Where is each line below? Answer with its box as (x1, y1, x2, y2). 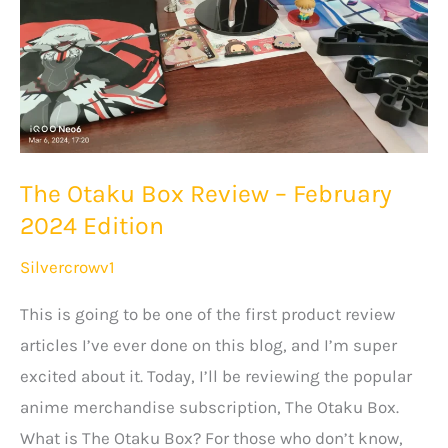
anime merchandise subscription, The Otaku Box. (20, 397, 399, 418)
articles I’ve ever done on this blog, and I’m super (20, 335, 397, 356)
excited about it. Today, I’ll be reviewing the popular (20, 366, 412, 387)
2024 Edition (20, 211, 164, 241)
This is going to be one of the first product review (20, 304, 395, 325)
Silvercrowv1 (20, 256, 115, 277)
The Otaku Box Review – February (20, 179, 392, 209)
